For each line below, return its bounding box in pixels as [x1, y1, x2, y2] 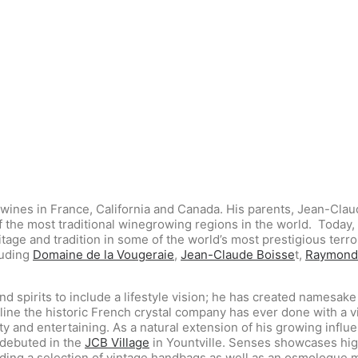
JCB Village [85, 335, 149, 350]
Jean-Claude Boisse [181, 247, 295, 262]
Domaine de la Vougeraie [33, 247, 174, 262]
